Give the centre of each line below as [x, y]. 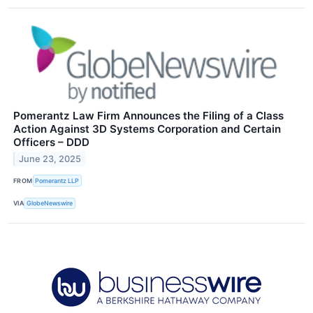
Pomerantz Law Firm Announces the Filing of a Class [148, 115]
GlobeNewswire [50, 203]
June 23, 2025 [50, 159]
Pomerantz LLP [57, 181]
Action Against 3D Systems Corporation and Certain [147, 129]
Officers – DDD [51, 142]
